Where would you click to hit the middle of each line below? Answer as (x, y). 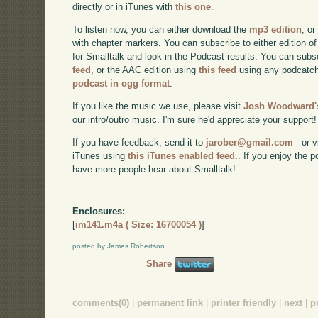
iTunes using (100, 155)
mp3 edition (276, 30)
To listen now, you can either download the (161, 30)
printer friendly (244, 302)
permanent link (170, 302)
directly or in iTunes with (124, 7)
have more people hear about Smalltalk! (154, 169)
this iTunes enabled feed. (183, 155)
